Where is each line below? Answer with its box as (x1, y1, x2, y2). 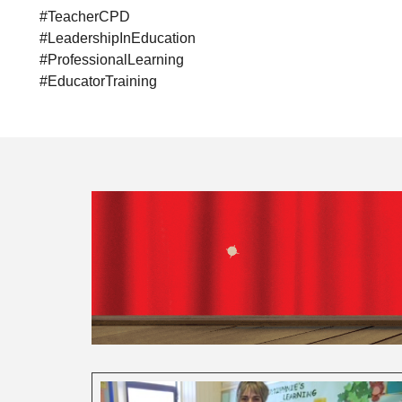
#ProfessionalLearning (39, 51, 184, 67)
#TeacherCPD (39, 8, 130, 24)
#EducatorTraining (39, 73, 157, 89)
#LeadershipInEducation (39, 30, 196, 46)
